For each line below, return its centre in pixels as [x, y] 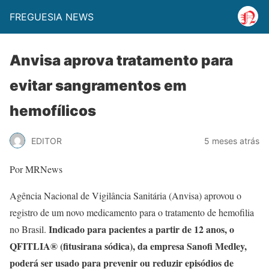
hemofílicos [53, 111]
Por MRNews [36, 169]
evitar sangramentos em [98, 86]
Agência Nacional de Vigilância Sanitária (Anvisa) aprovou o [125, 195]
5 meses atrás [232, 141]
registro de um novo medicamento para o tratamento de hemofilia [132, 212]
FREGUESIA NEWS [52, 17]
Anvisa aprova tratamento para [121, 60]
